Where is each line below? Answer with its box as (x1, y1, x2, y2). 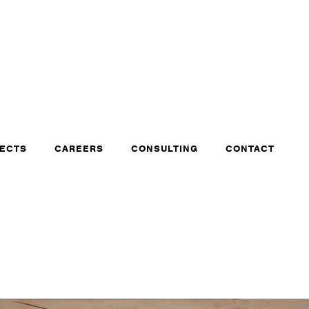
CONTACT (226, 143, 275, 155)
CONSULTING (131, 143, 198, 155)
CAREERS (54, 143, 103, 155)
